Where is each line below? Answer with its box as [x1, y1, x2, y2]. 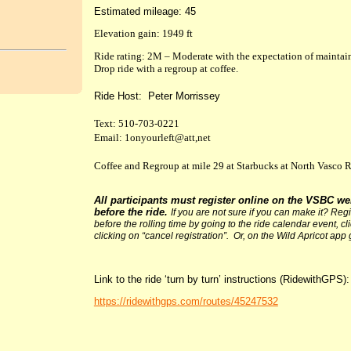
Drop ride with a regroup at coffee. [93, 63, 238, 74]
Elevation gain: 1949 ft [93, 28, 193, 40]
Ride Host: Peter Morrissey [93, 89, 220, 102]
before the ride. [93, 206, 168, 219]
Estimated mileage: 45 [93, 5, 196, 18]
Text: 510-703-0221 [93, 118, 179, 129]
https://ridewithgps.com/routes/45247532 [93, 295, 278, 307]
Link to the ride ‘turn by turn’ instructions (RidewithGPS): [93, 273, 349, 285]
